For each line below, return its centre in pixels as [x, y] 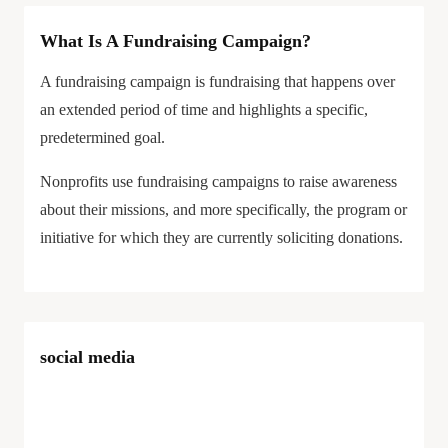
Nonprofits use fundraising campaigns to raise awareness [218, 181]
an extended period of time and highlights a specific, [204, 109]
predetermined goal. [102, 137]
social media [87, 357]
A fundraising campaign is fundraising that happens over [217, 81]
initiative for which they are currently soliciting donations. [221, 237]
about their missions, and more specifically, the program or [223, 209]
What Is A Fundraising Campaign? [175, 41]
